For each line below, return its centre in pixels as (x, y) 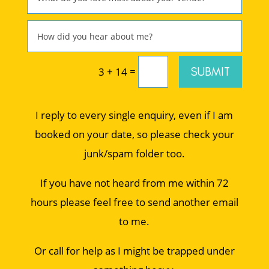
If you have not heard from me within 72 (134, 183)
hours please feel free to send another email (134, 202)
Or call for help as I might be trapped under (134, 250)
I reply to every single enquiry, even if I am (134, 115)
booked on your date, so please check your (134, 134)
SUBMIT (211, 72)
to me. (134, 221)
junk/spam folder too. (134, 153)
